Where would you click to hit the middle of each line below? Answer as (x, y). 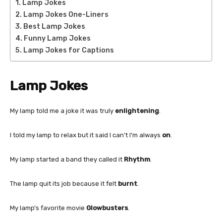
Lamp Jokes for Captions (68, 50)
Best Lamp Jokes (54, 26)
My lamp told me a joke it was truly (62, 111)
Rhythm (137, 159)
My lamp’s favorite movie (48, 208)
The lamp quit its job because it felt (64, 183)
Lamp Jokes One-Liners (66, 14)
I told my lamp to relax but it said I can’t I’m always (86, 135)
